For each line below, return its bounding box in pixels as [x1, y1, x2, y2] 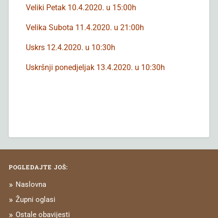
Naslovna [15, 180, 46, 189]
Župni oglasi [15, 195, 55, 204]
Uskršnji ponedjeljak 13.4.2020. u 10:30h [25, 62, 165, 72]
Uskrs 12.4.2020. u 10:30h [25, 42, 115, 52]
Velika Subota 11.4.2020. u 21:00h [25, 22, 144, 32]
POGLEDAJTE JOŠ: [8, 163, 68, 171]
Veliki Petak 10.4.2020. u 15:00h [25, 2, 136, 12]
